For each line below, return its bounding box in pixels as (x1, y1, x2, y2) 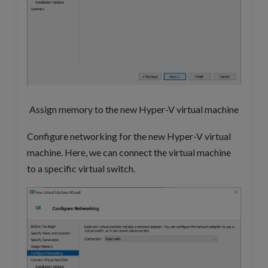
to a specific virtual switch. (27, 163, 135, 174)
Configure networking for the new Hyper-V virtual (27, 130, 231, 142)
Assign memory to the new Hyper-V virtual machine (29, 103, 239, 115)
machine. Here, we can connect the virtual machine (27, 147, 231, 158)
